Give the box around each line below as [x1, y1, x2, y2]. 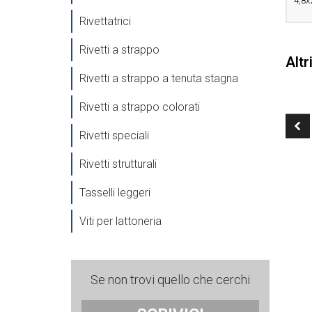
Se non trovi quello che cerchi [91, 272, 250, 287]
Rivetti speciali [79, 128, 149, 142]
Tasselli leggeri [79, 185, 150, 199]
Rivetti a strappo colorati [79, 100, 200, 114]
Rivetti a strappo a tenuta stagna [79, 71, 238, 85]
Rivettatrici [79, 14, 131, 28]
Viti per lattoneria [79, 214, 162, 228]
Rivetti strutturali [79, 157, 157, 171]
